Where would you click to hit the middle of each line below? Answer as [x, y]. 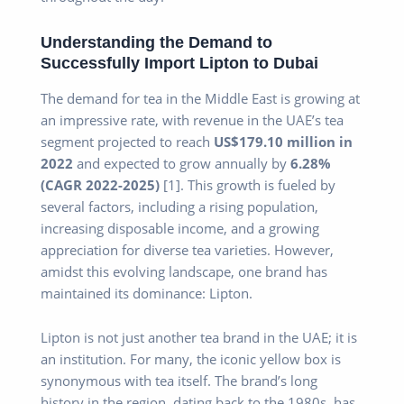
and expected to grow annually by [182, 163]
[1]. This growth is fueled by [248, 184]
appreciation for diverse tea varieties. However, [187, 249]
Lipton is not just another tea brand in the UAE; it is [199, 338]
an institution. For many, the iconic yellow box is [191, 359]
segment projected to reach [127, 141]
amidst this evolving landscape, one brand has [184, 271]
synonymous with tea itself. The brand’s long [179, 381]
